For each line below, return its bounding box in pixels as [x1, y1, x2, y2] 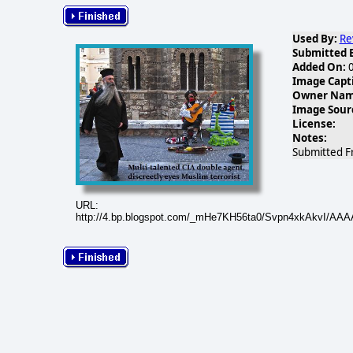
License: [292, 117, 336, 131]
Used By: [292, 32, 337, 46]
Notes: [292, 131, 327, 145]
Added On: [292, 60, 346, 74]
